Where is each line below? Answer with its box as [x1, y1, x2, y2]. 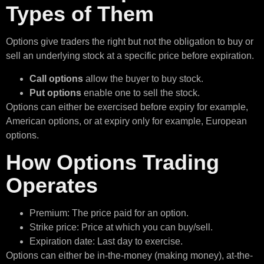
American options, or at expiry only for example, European [6, 115, 247, 126]
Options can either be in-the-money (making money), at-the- [6, 250, 253, 261]
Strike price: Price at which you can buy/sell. [29, 222, 215, 233]
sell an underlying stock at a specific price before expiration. [6, 51, 256, 61]
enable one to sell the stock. [84, 87, 202, 98]
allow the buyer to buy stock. [83, 73, 206, 84]
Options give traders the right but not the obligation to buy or [6, 37, 253, 47]
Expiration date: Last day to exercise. [29, 236, 185, 247]
